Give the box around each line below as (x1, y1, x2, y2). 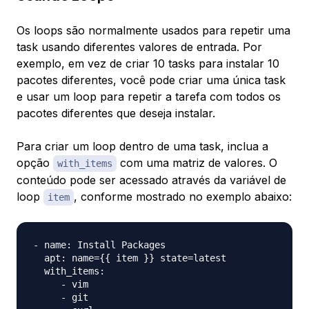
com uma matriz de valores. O (117, 156, 277, 170)
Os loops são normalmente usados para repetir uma (17, 23, 290, 38)
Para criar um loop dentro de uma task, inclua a (17, 139, 268, 154)
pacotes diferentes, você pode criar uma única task (17, 73, 286, 88)
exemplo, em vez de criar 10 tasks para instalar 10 (17, 57, 279, 71)
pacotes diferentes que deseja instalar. (17, 106, 215, 121)
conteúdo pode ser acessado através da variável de (17, 173, 286, 188)
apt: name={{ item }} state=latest (33, 252, 226, 264)
